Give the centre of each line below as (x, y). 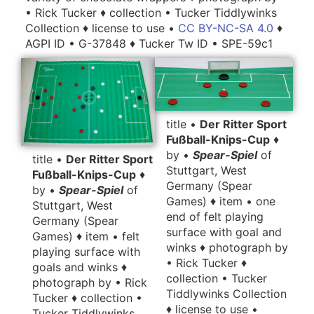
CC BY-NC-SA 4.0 (226, 28)
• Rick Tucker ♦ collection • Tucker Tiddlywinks (151, 13)
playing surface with (86, 251)
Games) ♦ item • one (220, 201)
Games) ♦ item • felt (86, 236)
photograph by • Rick (90, 282)
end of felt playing (214, 216)
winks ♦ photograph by (227, 247)
